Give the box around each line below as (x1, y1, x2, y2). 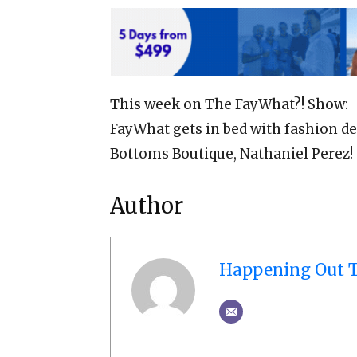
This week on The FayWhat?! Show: (110, 96, 348, 114)
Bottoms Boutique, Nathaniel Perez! (110, 145, 353, 163)
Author (110, 192, 183, 220)
